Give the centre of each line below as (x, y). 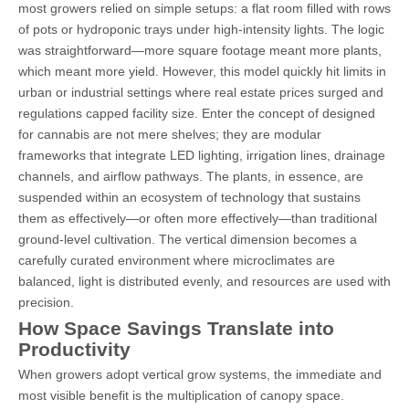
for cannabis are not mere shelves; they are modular (170, 134)
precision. (46, 302)
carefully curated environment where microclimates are (177, 260)
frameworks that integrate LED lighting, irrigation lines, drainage (202, 155)
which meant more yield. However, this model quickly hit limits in (202, 71)
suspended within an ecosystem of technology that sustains (189, 197)
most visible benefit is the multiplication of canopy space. (181, 395)
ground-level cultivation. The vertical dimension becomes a (188, 239)
